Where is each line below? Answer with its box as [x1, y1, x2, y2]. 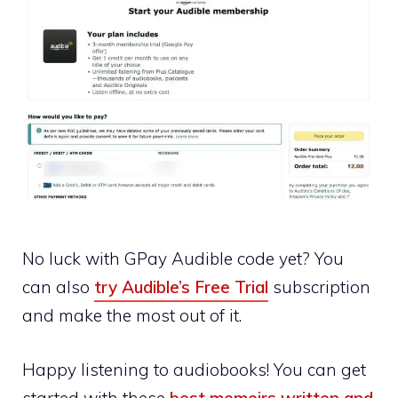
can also [22, 276, 94, 298]
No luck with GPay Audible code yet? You [22, 248, 344, 270]
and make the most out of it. [22, 305, 242, 327]
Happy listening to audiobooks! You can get [22, 358, 366, 380]
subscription [268, 276, 370, 298]
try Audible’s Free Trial [94, 276, 268, 298]
